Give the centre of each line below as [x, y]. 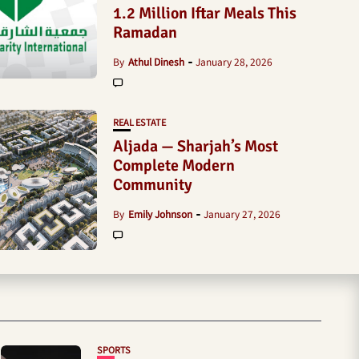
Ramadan [145, 32]
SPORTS [114, 349]
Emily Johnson [160, 214]
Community [153, 185]
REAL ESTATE [139, 122]
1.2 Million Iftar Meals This [205, 13]
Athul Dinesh [156, 61]
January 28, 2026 [234, 61]
